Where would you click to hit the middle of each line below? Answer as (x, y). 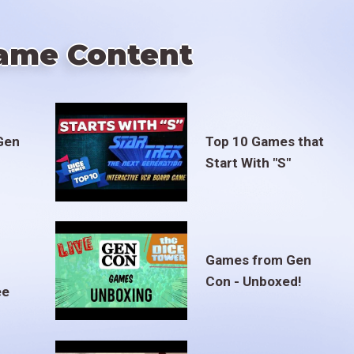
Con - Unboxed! (253, 281)
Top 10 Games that (264, 141)
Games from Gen (258, 260)
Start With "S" (248, 162)
